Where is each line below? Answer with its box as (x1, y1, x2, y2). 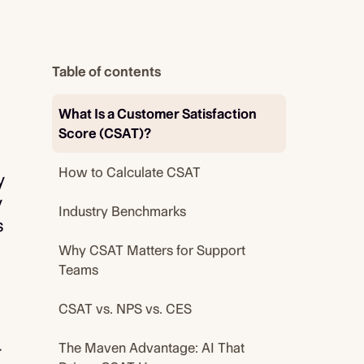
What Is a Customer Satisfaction (58, 106, 257, 122)
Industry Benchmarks (58, 203, 186, 219)
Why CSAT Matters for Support (58, 242, 245, 258)
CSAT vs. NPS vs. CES (58, 301, 192, 317)
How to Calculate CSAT (58, 164, 201, 180)
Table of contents (52, 63, 161, 80)
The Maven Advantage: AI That (58, 340, 245, 356)
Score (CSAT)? (58, 125, 151, 141)
